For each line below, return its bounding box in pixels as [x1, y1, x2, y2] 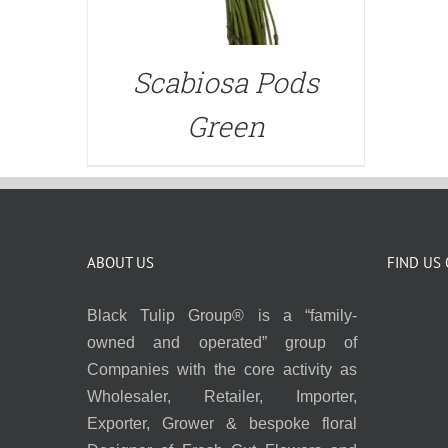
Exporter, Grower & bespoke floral [87, 414, 357, 432]
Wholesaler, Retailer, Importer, [87, 387, 357, 405]
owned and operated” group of [87, 333, 357, 351]
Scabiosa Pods [132, 63, 319, 101]
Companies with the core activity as [87, 360, 357, 378]
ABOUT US [87, 252, 154, 272]
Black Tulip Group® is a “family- [87, 306, 357, 324]
